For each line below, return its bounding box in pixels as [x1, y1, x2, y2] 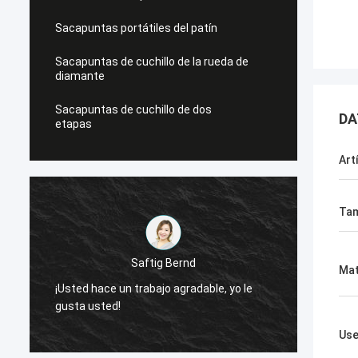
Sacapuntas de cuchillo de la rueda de [55, 55, 249, 68]
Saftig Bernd [131, 256, 196, 269]
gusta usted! [55, 299, 121, 312]
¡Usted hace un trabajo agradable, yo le [55, 281, 253, 295]
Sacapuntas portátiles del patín [55, 22, 217, 34]
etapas [55, 117, 92, 130]
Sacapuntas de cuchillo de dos [55, 103, 212, 116]
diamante [55, 70, 105, 82]
